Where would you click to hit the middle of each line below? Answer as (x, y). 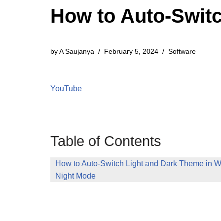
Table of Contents (106, 141)
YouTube (66, 89)
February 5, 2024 (131, 51)
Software (182, 51)
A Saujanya (77, 51)
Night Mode (75, 176)
